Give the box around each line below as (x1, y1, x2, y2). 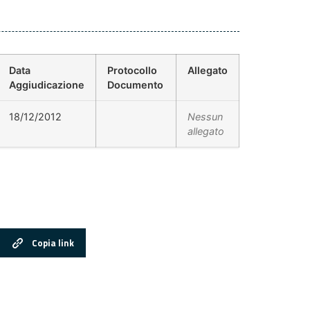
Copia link (32, 235, 75, 250)
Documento (107, 79, 163, 91)
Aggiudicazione (9, 79, 84, 91)
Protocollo (107, 64, 157, 77)
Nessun (188, 111, 223, 123)
